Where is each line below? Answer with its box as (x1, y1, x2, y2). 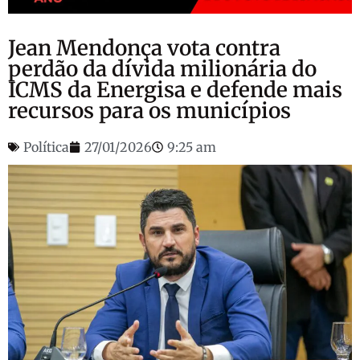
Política (23, 139, 69, 156)
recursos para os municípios (8, 97, 291, 125)
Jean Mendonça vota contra (8, 35, 280, 62)
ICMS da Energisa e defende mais (8, 76, 342, 104)
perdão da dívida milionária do (8, 55, 317, 83)
